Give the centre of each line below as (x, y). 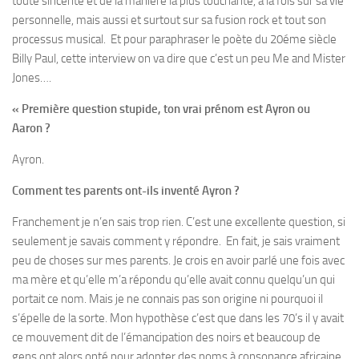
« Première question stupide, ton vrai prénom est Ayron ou (161, 109)
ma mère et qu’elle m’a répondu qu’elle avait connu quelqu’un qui (173, 279)
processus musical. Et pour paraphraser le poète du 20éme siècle (174, 39)
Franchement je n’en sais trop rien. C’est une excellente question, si (179, 222)
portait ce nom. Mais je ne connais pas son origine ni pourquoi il (167, 298)
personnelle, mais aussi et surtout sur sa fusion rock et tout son (169, 20)
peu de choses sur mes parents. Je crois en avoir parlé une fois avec (178, 260)
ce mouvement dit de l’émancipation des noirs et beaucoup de (166, 337)
